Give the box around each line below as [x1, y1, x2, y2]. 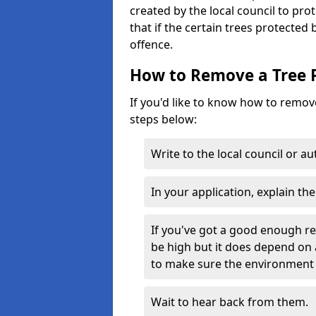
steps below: [130, 111, 197, 127]
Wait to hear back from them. [151, 294, 308, 310]
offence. [130, 37, 173, 52]
